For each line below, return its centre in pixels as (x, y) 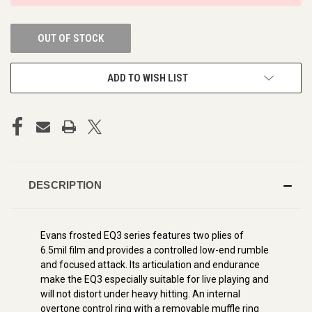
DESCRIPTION (65, 185)
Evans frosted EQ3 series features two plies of (142, 235)
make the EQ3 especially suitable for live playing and (155, 279)
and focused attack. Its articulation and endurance (150, 264)
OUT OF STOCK (70, 38)
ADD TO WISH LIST (148, 78)
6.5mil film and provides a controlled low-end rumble (155, 250)
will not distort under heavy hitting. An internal (140, 294)
